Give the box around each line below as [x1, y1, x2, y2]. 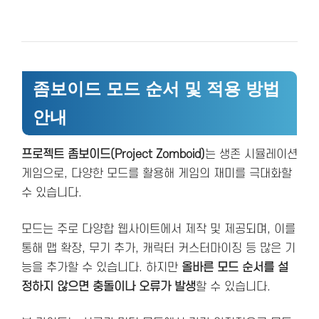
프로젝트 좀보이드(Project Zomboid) [21, 148, 205, 162]
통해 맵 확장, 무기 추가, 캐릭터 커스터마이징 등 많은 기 [21, 242, 296, 256]
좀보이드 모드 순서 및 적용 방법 [33, 79, 280, 98]
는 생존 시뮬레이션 [205, 148, 298, 162]
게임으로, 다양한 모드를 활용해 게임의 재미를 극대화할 [21, 167, 292, 181]
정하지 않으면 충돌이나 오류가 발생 [21, 281, 196, 294]
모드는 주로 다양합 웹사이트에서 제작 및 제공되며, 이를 [21, 223, 296, 236]
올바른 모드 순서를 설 [182, 261, 288, 275]
